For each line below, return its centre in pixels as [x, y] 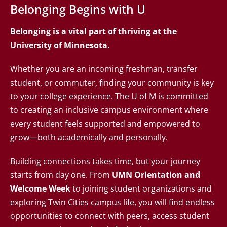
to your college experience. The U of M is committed [109, 97]
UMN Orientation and [156, 175]
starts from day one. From [61, 175]
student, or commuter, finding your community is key [112, 83]
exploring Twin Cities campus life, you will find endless [112, 202]
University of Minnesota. [60, 45]
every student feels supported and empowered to [105, 124]
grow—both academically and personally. [89, 138]
